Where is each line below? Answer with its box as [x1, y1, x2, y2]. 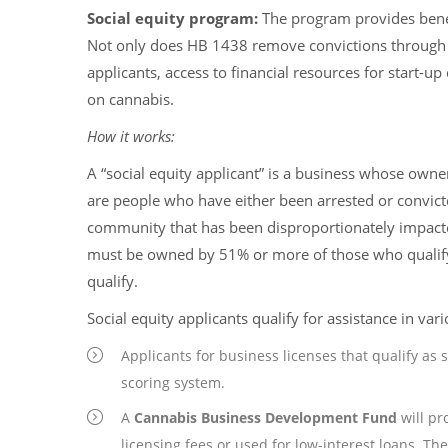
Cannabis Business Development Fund [134, 408, 397, 427]
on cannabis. [87, 89, 182, 109]
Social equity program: [87, 8, 258, 28]
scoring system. [121, 373, 225, 392]
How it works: [87, 126, 175, 146]
